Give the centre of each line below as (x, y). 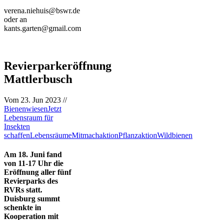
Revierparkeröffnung (58, 66)
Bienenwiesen (26, 109)
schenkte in (23, 208)
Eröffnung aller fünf (38, 172)
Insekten (17, 126)
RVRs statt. (23, 190)
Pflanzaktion (138, 135)
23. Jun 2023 (41, 100)
